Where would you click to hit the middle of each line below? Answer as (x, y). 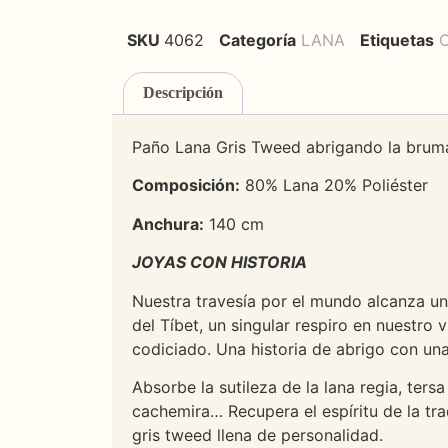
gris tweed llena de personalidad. (257, 435)
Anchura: (168, 223)
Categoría (257, 39)
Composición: (186, 185)
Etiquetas (397, 39)
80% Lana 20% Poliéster (334, 185)
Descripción (183, 93)
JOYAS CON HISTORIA (219, 262)
